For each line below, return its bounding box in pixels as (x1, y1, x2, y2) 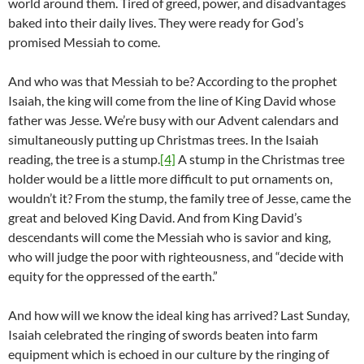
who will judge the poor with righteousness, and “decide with (8, 249, 344, 265)
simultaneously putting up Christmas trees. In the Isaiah (8, 132, 318, 148)
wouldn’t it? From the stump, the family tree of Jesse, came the (8, 190, 351, 206)
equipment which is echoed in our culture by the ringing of (8, 346, 329, 362)
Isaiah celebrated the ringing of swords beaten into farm (8, 327, 318, 343)
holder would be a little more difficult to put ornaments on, (8, 171, 332, 187)
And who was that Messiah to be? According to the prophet (8, 73, 337, 89)
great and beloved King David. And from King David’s (8, 210, 302, 226)
